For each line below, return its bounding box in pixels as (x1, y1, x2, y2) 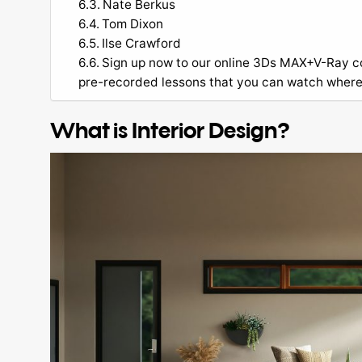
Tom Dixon (102, 15, 164, 32)
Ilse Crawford (102, 35, 182, 51)
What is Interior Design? (50, 116, 290, 143)
